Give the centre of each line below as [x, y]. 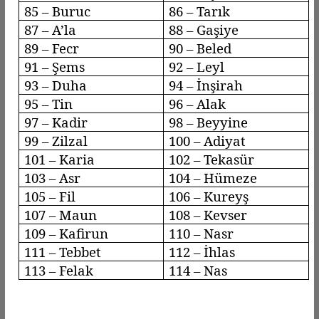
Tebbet [80, 251]
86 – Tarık [200, 11]
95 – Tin [49, 103]
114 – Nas [198, 270]
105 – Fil [50, 196]
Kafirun [84, 233]
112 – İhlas [202, 251]
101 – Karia [60, 159]
